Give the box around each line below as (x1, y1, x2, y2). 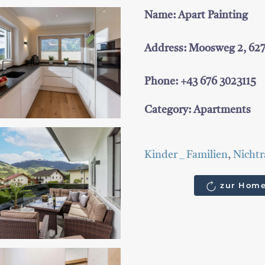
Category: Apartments (144, 105, 251, 116)
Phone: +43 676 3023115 (144, 76, 256, 88)
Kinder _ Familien (144, 150, 228, 161)
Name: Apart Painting (144, 10, 248, 21)
